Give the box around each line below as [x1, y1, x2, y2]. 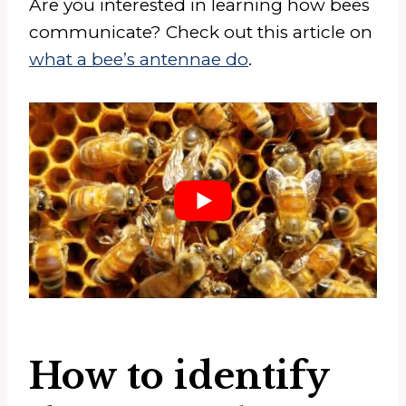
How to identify [29, 353, 329, 399]
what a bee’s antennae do [29, 48, 248, 70]
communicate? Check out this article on [29, 21, 372, 43]
